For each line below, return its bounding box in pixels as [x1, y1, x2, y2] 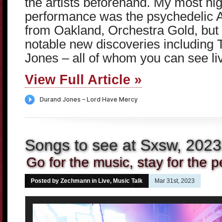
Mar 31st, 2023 [155, 177, 195, 184]
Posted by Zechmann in [31, 177, 98, 184]
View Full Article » [25, 72, 142, 87]
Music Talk [113, 177, 143, 184]
